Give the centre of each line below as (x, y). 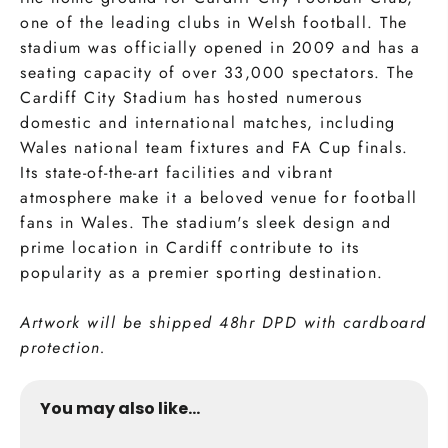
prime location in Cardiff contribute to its (190, 248)
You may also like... (120, 409)
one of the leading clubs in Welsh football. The (214, 23)
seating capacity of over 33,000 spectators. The (217, 73)
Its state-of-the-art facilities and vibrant (177, 173)
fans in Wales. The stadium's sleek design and (206, 223)
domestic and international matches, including (208, 123)
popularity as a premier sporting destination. (202, 273)
